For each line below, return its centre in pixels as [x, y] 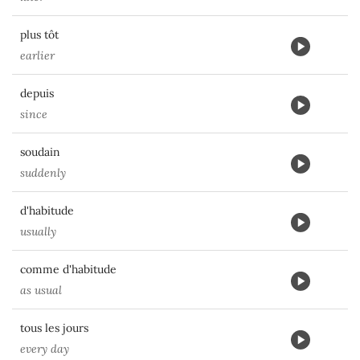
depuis [37, 93]
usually [38, 231]
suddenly [43, 173]
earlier [37, 55]
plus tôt [39, 35]
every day [45, 349]
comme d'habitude [68, 269]
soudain [40, 152]
